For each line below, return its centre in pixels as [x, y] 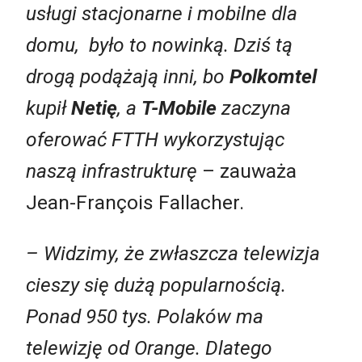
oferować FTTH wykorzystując [155, 139]
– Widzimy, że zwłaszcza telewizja [173, 254]
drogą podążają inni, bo [128, 76]
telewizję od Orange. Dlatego [149, 348]
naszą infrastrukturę [112, 170]
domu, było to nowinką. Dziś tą [159, 44]
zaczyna [254, 107]
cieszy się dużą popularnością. [156, 285]
